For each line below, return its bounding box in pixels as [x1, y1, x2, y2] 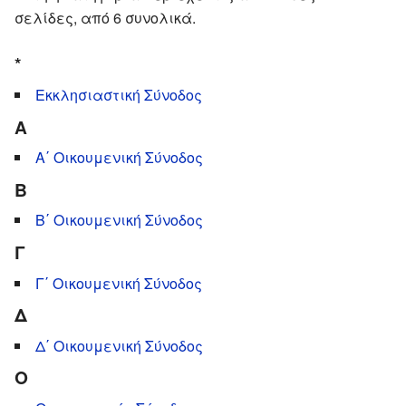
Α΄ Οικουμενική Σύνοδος [35, 147, 203, 169]
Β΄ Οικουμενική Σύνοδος [35, 209, 203, 231]
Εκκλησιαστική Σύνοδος [35, 83, 202, 105]
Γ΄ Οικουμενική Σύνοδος [35, 272, 202, 294]
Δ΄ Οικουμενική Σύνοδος [35, 334, 203, 356]
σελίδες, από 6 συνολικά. [14, 6, 196, 28]
